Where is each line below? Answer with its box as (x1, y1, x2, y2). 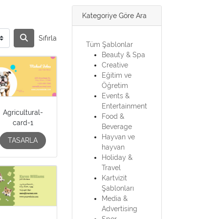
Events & (102, 91, 130, 100)
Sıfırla (39, 34, 57, 42)
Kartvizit (102, 174, 128, 182)
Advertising (102, 204, 138, 213)
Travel (102, 163, 121, 172)
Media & (102, 194, 128, 202)
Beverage (102, 122, 132, 131)
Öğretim (102, 81, 129, 89)
